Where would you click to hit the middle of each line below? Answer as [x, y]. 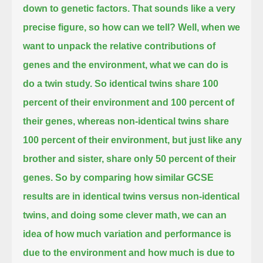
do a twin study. [58, 83]
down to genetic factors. [77, 8]
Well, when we [209, 27]
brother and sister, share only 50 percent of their [130, 159]
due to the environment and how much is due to [129, 252]
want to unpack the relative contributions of [119, 46]
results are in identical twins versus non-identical [131, 196]
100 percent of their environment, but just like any [133, 140]
